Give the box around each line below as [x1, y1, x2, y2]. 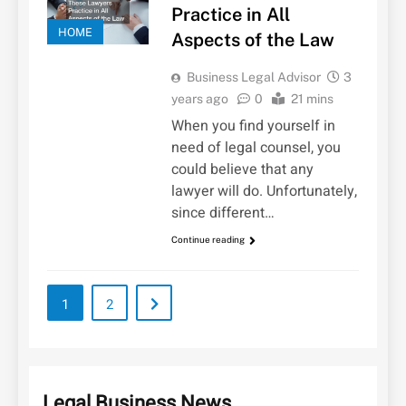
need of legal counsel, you [170, 137, 341, 159]
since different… [170, 202, 275, 225]
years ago [170, 92, 228, 107]
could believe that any [170, 159, 314, 181]
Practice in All [170, 4, 290, 26]
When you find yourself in [170, 115, 335, 138]
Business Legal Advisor [186, 70, 321, 85]
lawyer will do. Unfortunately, [170, 180, 357, 203]
